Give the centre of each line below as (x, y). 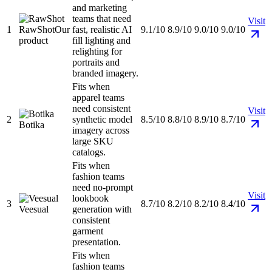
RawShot (37, 30)
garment (88, 231)
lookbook (90, 199)
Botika (32, 125)
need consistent (101, 109)
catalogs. (89, 152)
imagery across (101, 131)
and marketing (100, 8)
